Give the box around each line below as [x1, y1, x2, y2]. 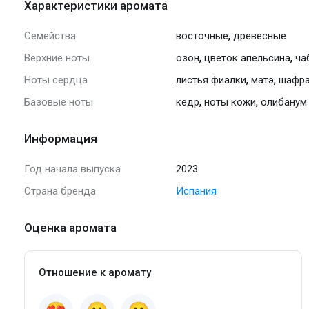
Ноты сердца [24, 73, 88, 86]
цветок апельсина [204, 51, 290, 64]
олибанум [261, 95, 307, 108]
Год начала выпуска [24, 162, 121, 175]
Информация [24, 131, 97, 146]
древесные [233, 29, 286, 42]
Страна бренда [24, 184, 96, 197]
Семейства [24, 29, 76, 42]
